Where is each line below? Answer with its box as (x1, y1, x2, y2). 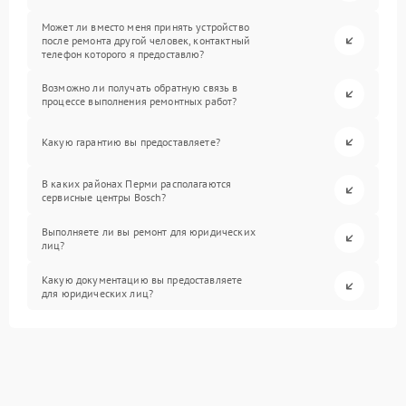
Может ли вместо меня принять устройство (42, 20, 249, 34)
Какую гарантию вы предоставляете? (42, 135, 220, 150)
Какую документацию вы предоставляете (42, 272, 243, 286)
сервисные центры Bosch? (42, 189, 167, 204)
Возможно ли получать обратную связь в (42, 80, 238, 94)
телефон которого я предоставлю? (42, 47, 205, 62)
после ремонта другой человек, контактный (42, 34, 250, 48)
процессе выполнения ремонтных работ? (42, 93, 237, 108)
